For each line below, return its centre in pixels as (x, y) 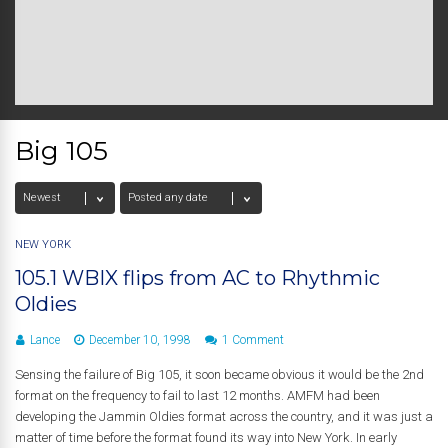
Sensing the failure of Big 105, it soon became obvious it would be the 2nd (219, 374)
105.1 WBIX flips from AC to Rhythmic (197, 278)
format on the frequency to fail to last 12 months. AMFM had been (197, 395)
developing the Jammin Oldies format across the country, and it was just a (224, 416)
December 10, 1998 (140, 340)
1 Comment (253, 340)
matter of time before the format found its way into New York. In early (206, 437)
